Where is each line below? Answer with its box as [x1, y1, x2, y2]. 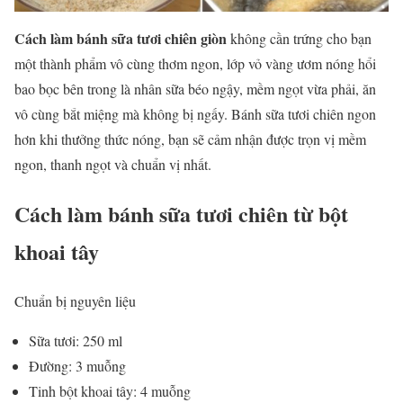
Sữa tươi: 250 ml [29, 330, 122, 350]
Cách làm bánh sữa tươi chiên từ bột [14, 197, 348, 229]
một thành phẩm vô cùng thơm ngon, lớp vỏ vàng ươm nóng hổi [14, 53, 376, 73]
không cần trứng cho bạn [227, 28, 372, 48]
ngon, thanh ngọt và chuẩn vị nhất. [14, 154, 211, 174]
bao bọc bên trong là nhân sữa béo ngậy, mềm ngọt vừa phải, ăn [14, 78, 376, 98]
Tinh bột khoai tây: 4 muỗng [29, 381, 191, 400]
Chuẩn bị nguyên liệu [14, 291, 136, 310]
